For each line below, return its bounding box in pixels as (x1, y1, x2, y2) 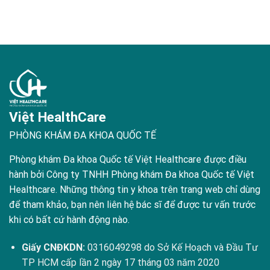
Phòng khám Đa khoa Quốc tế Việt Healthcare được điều (8, 153, 246, 165)
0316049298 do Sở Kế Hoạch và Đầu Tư (84, 241, 258, 253)
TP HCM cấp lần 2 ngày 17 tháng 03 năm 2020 (21, 256, 219, 268)
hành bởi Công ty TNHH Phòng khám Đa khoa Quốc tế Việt (8, 168, 254, 180)
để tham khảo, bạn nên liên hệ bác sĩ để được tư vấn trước (8, 198, 256, 210)
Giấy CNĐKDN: (21, 241, 85, 253)
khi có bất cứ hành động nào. (8, 213, 130, 225)
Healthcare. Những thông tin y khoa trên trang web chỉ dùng (8, 183, 260, 195)
